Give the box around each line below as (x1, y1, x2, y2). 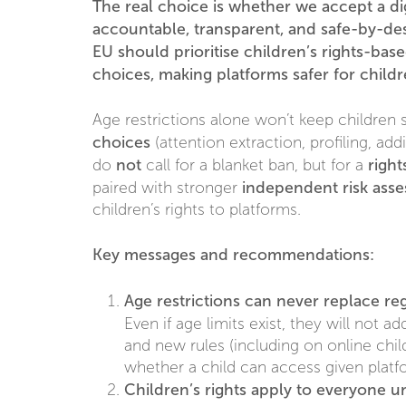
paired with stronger (92, 179, 242, 197)
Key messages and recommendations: (92, 245, 374, 264)
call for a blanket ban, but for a (141, 156, 368, 174)
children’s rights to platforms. (92, 200, 301, 218)
